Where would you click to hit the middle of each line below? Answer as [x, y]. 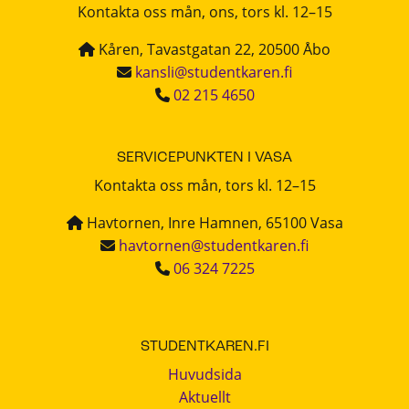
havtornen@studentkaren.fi [214, 246]
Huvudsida [204, 374]
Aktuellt [204, 397]
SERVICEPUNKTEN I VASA [204, 158]
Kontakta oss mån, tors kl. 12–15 [204, 186]
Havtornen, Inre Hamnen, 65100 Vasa [213, 223]
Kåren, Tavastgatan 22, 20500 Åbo [213, 49]
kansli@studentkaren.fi [214, 72]
